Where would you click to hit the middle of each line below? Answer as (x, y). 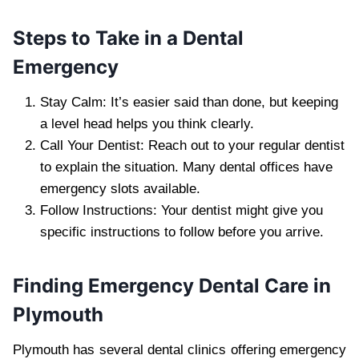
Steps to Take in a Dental (128, 38)
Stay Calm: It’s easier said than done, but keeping (189, 102)
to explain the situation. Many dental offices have (186, 167)
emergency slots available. (120, 188)
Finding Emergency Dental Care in (172, 285)
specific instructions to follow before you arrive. (182, 232)
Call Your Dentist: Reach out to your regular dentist (192, 145)
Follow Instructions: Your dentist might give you (182, 210)
